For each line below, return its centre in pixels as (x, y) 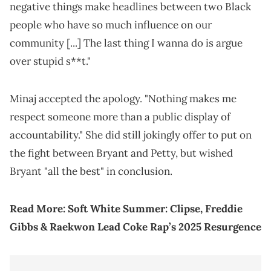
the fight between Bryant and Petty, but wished (121, 153)
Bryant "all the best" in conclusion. (91, 171)
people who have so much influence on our (111, 25)
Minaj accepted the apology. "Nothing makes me (123, 99)
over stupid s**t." (50, 61)
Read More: (38, 209)
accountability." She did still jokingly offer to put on (131, 135)
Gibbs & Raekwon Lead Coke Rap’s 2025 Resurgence (135, 227)
